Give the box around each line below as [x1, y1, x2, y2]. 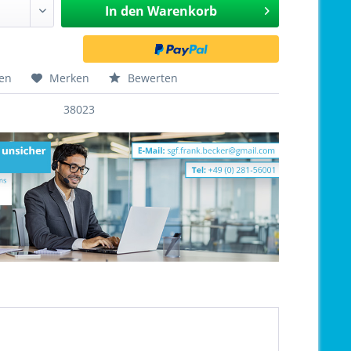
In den [104, 2, 144, 20]
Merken [49, 71, 90, 85]
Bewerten [125, 71, 179, 85]
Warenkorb [147, 2, 217, 20]
